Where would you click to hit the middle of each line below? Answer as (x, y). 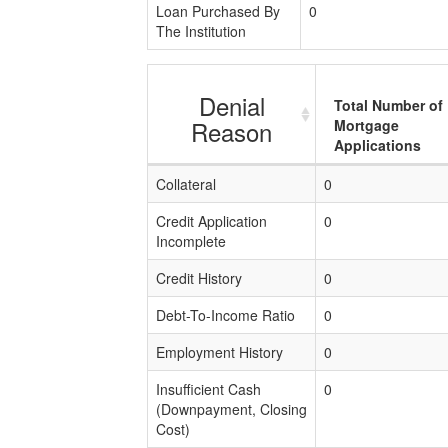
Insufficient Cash (208, 389)
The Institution (201, 31)
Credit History (199, 278)
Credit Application (211, 221)
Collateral (186, 184)
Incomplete (191, 241)
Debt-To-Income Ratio (225, 315)
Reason (231, 131)
